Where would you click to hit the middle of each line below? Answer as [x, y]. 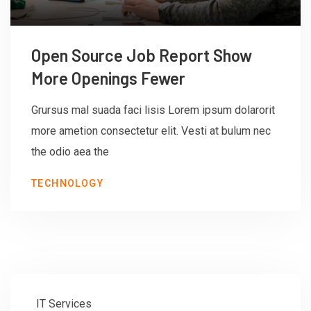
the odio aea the [70, 152]
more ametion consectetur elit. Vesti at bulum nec [151, 131]
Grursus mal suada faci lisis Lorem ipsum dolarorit [153, 110]
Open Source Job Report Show [142, 56]
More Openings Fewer [108, 78]
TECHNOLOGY [67, 184]
